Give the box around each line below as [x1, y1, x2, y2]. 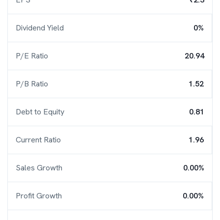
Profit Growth [16, 191, 62, 201]
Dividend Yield [16, 23, 64, 33]
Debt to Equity [16, 107, 64, 117]
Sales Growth [16, 163, 62, 173]
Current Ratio [16, 135, 61, 145]
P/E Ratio [16, 51, 48, 61]
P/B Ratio [16, 79, 48, 89]
